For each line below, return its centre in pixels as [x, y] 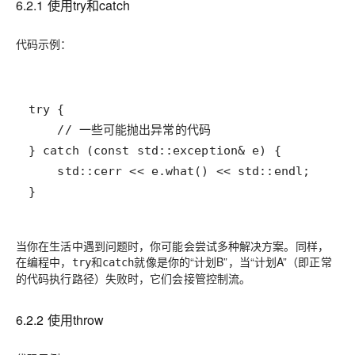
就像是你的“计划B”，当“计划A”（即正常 [233, 261]
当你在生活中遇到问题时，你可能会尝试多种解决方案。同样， [172, 246]
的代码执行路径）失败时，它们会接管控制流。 [134, 278]
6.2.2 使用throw [60, 320]
